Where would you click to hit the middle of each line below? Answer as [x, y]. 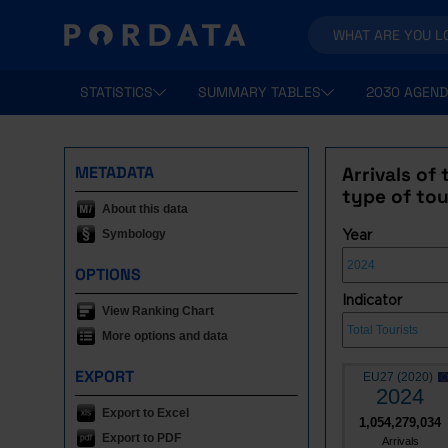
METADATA [114, 172]
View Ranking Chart [158, 311]
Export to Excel [145, 413]
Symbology [134, 234]
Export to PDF [141, 438]
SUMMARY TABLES [259, 92]
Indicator [372, 299]
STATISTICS [116, 92]
